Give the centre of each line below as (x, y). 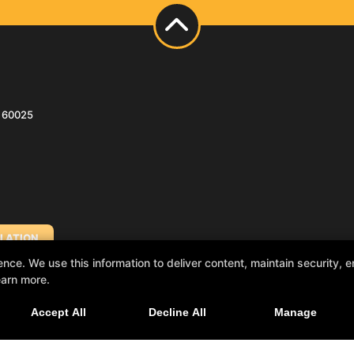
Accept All (58, 312)
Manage (296, 312)
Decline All (177, 312)
